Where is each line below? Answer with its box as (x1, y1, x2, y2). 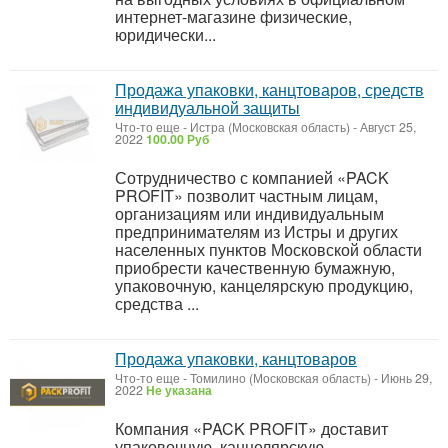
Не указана (146, 381, 212, 399)
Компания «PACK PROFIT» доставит (115, 417, 388, 440)
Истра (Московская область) (190, 118, 350, 136)
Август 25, (357, 118, 416, 136)
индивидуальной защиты (115, 96, 300, 119)
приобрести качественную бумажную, (115, 256, 395, 279)
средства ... (115, 292, 199, 315)
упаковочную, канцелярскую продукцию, (115, 274, 413, 297)
